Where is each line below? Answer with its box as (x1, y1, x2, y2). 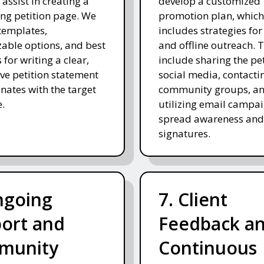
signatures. (158, 127, 210, 141)
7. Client (158, 187, 227, 212)
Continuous (158, 236, 257, 260)
